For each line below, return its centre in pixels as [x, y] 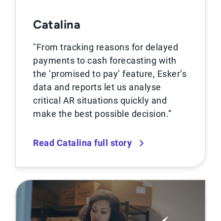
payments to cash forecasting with [105, 61]
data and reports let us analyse [97, 87]
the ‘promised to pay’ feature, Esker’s [110, 74]
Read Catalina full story [83, 143]
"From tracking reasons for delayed [106, 47]
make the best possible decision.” [102, 114]
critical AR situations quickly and [100, 101]
